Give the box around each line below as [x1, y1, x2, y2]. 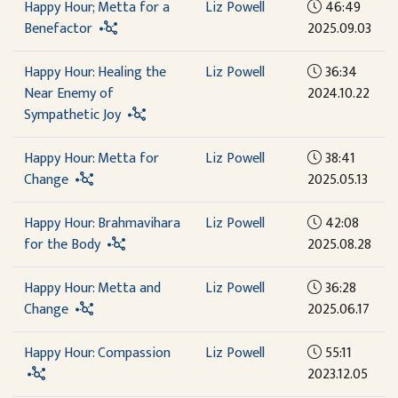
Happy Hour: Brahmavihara [24, 211, 180, 235]
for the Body [24, 233, 100, 257]
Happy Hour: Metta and [24, 276, 161, 300]
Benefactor [24, 17, 92, 41]
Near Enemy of [24, 82, 114, 106]
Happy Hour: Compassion [24, 341, 171, 365]
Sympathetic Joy [24, 103, 121, 127]
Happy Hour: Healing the [24, 60, 166, 84]
